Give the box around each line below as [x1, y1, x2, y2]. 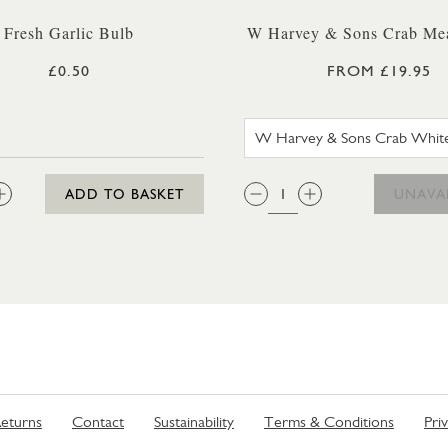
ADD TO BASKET [65, 186, 184, 202]
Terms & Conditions [264, 412, 394, 431]
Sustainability [154, 412, 234, 431]
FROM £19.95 [327, 61, 431, 80]
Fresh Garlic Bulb [4, 22, 134, 43]
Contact [72, 412, 124, 431]
